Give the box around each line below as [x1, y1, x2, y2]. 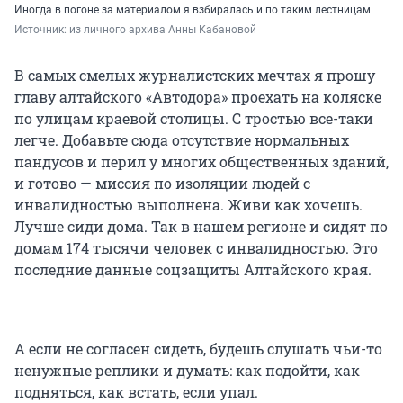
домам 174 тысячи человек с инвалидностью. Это [14, 237, 378, 257]
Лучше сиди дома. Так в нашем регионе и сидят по [14, 216, 388, 236]
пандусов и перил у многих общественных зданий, [14, 151, 389, 171]
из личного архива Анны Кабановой [69, 22, 256, 36]
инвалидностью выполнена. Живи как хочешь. [14, 194, 363, 214]
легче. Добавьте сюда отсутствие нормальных [14, 130, 349, 149]
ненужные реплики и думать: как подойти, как [14, 360, 360, 380]
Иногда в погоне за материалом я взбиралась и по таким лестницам [14, 3, 371, 16]
